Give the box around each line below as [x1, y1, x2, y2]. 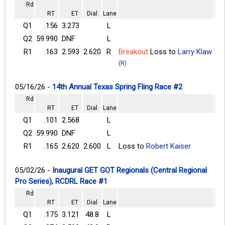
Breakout [119, 47, 148, 56]
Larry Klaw [178, 47, 212, 56]
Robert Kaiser [146, 141, 191, 151]
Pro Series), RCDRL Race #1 [15, 176, 107, 186]
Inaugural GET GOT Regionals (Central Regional [52, 165, 207, 175]
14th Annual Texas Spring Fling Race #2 [52, 82, 182, 91]
